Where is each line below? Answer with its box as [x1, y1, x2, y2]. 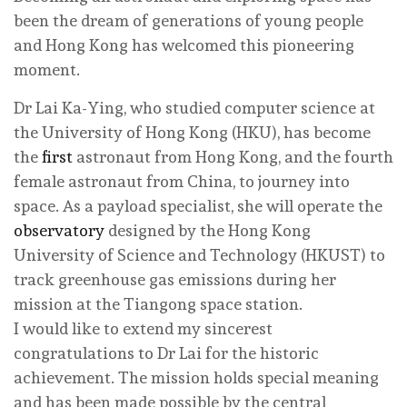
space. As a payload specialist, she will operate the [14, 195, 382, 215]
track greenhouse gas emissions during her [14, 269, 336, 289]
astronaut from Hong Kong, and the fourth [73, 146, 393, 166]
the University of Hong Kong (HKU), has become [14, 122, 371, 142]
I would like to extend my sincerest [14, 318, 273, 338]
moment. [14, 59, 80, 79]
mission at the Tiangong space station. [14, 293, 303, 313]
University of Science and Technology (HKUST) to [14, 244, 385, 264]
